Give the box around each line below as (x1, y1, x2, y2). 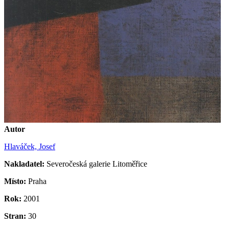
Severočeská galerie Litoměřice (44, 159, 147, 169)
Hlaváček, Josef (4, 142, 55, 151)
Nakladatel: (4, 159, 44, 169)
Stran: (4, 212, 26, 221)
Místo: (4, 177, 26, 186)
